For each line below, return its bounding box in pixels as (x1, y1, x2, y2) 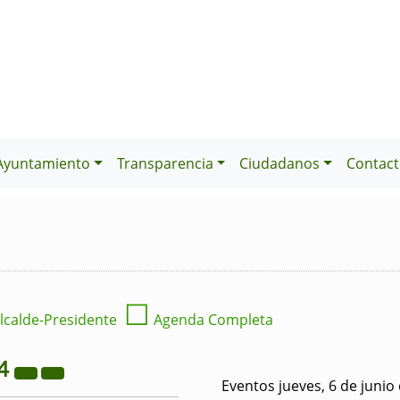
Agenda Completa (150, 310, 273, 329)
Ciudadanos (239, 154, 321, 173)
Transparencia (116, 154, 213, 173)
